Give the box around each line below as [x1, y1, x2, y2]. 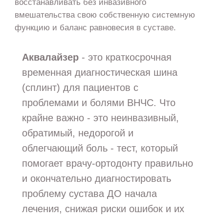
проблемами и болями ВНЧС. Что [22, 97, 175, 109]
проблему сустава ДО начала [22, 188, 157, 199]
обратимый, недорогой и [22, 128, 133, 139]
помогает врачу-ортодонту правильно [22, 158, 193, 169]
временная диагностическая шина [22, 67, 177, 78]
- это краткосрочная [78, 52, 172, 63]
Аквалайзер [22, 52, 79, 63]
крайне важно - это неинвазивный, [22, 112, 179, 124]
